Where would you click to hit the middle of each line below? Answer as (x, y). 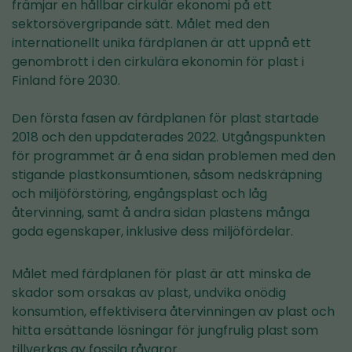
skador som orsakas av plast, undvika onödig (149, 293)
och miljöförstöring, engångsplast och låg (139, 194)
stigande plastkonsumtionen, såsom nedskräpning (167, 175)
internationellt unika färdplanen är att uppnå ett (161, 43)
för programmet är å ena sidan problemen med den (174, 156)
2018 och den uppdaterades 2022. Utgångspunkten (169, 137)
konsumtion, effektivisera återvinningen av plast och (173, 312)
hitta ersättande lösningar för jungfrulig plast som (165, 331)
